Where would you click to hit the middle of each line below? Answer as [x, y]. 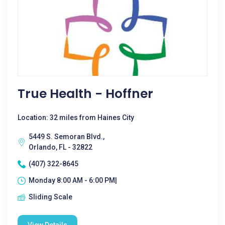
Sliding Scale [50, 197]
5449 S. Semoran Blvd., [67, 137]
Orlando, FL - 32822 [61, 147]
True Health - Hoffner [85, 94]
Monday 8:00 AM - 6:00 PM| [73, 180]
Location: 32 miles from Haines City [76, 118]
